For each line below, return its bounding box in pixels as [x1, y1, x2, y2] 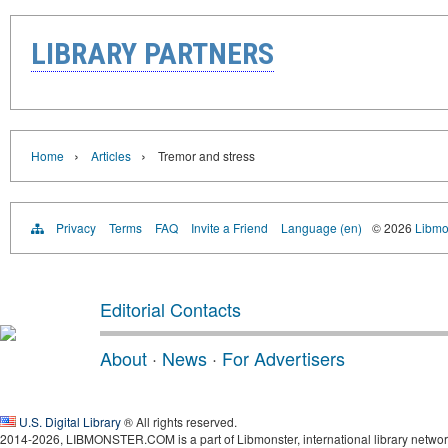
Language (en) [281, 219, 362, 237]
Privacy [56, 219, 96, 237]
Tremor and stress [158, 147, 255, 165]
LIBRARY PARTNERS [31, 36, 274, 72]
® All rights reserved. [121, 413, 237, 431]
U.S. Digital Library [19, 413, 121, 431]
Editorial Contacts [100, 296, 241, 323]
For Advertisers [222, 345, 345, 372]
